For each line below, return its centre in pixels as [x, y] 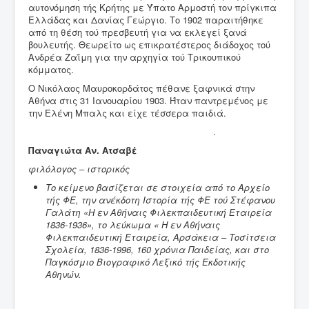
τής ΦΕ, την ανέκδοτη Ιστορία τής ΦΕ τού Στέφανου [160, 200]
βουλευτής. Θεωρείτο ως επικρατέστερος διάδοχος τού [149, 45]
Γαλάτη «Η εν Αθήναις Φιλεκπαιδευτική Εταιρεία [159, 212]
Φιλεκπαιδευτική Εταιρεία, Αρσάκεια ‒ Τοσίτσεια [161, 237]
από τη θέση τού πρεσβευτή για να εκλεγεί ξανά [138, 32]
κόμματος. [51, 70]
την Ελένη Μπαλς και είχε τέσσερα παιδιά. [127, 113]
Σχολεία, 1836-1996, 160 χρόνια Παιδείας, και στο [157, 250]
